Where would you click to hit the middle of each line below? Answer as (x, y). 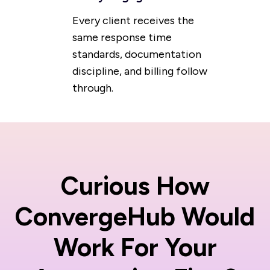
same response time (122, 38)
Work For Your (135, 248)
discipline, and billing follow (140, 71)
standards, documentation (137, 55)
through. (93, 88)
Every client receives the (133, 21)
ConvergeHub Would (135, 217)
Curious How (135, 186)
